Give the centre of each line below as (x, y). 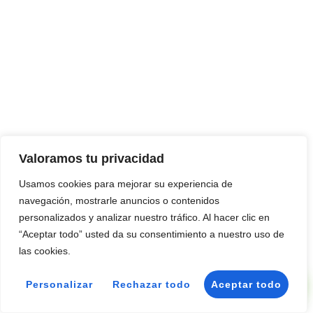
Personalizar (60, 284)
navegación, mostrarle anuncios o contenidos (119, 201)
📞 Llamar (252, 260)
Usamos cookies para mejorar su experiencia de (126, 184)
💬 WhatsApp (261, 286)
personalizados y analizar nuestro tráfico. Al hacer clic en (144, 217)
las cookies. (45, 251)
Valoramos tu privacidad (92, 159)
